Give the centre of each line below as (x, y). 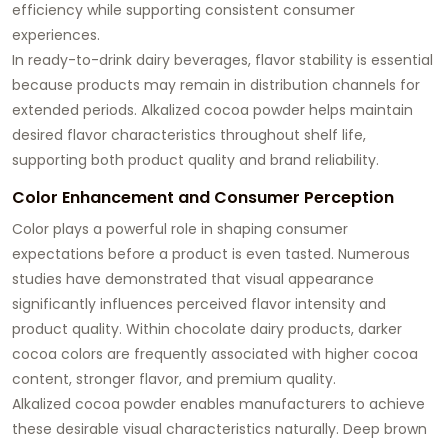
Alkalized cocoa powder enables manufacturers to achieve (218, 403)
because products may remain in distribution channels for (216, 84)
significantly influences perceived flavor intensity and (199, 303)
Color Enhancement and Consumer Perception (203, 197)
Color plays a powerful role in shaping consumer (180, 228)
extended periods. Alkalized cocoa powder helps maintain (212, 109)
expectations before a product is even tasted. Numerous (211, 253)
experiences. (56, 34)
